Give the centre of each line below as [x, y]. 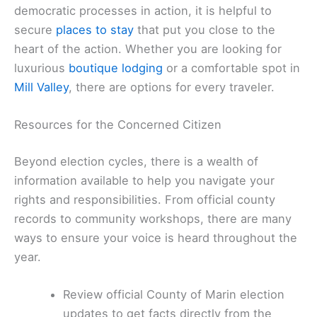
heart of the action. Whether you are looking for [148, 48]
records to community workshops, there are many [153, 218]
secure [35, 29]
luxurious [41, 68]
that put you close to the [204, 29]
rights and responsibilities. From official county [145, 199]
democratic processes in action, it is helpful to [143, 10]
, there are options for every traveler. [172, 87]
